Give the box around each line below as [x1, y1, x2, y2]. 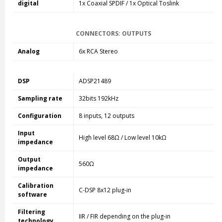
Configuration [17, 111, 61, 120]
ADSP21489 [78, 76, 111, 85]
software [17, 190, 47, 199]
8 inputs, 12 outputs [78, 111, 134, 120]
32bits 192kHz [78, 94, 118, 103]
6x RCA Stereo [78, 47, 118, 55]
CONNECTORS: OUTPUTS [75, 29, 151, 38]
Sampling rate [17, 94, 62, 103]
